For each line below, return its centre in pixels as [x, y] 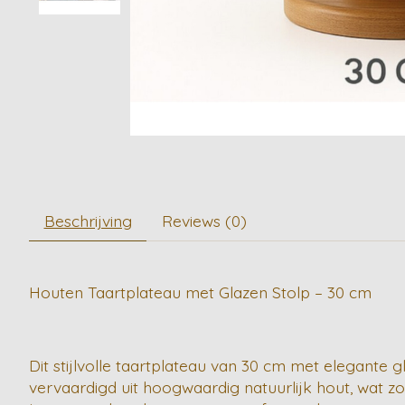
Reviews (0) [204, 220]
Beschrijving [88, 220]
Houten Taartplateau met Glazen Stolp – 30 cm [200, 292]
